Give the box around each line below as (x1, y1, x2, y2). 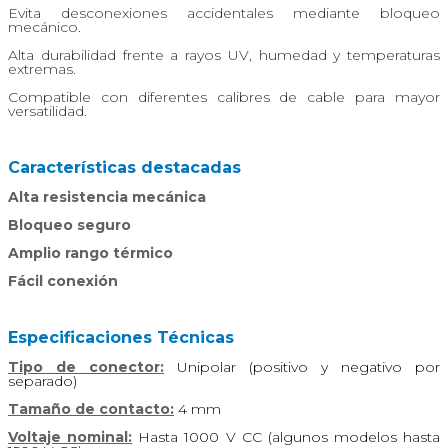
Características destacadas (8, 157, 241, 177)
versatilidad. (8, 101, 87, 120)
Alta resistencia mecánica (8, 187, 206, 206)
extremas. (8, 59, 76, 78)
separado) (8, 371, 81, 390)
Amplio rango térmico (8, 243, 173, 262)
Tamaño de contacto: (8, 399, 174, 418)
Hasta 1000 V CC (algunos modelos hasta (132, 427, 440, 446)
